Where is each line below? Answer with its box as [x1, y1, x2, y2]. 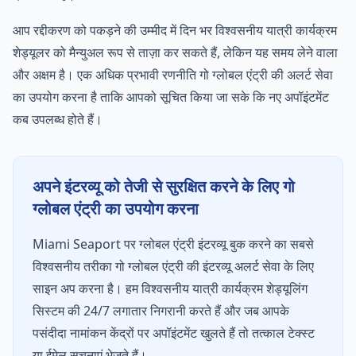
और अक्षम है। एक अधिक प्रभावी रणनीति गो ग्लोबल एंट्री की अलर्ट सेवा [13, 66, 333, 83]
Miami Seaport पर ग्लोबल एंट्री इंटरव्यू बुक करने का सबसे [33, 235, 314, 253]
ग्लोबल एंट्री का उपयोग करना [33, 198, 199, 219]
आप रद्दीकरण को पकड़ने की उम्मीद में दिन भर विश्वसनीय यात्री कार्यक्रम [13, 21, 337, 39]
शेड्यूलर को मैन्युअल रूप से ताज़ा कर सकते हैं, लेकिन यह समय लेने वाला [13, 44, 338, 61]
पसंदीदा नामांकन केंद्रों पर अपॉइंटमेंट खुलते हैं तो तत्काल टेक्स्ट [33, 324, 315, 342]
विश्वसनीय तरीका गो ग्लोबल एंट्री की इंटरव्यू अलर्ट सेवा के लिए [33, 257, 314, 275]
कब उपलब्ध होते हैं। [13, 110, 103, 128]
